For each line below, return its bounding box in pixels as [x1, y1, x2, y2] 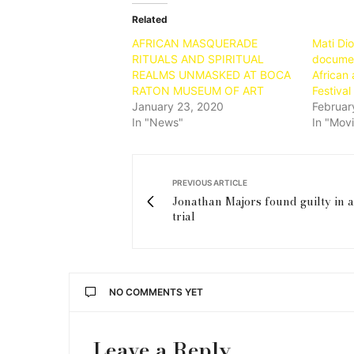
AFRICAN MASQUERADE [132, 36, 258, 50]
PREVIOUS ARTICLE [172, 177, 247, 187]
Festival [311, 83, 351, 97]
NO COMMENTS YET [109, 285, 203, 298]
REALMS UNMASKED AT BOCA [132, 67, 291, 81]
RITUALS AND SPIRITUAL [132, 51, 264, 66]
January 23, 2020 [132, 99, 224, 113]
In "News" [132, 115, 183, 129]
